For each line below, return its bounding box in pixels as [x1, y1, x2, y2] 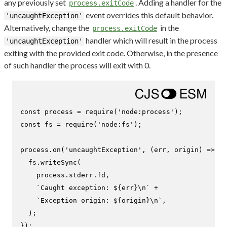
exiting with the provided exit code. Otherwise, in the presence [4, 48, 218, 58]
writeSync [41, 159, 77, 166]
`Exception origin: [36, 197, 113, 204]
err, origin [154, 146, 199, 154]
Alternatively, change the [4, 22, 91, 32]
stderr [69, 171, 93, 179]
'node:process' [118, 108, 174, 116]
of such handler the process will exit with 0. [4, 60, 150, 70]
